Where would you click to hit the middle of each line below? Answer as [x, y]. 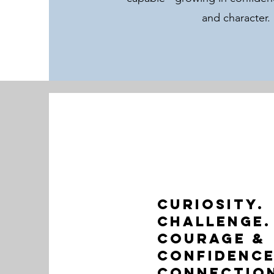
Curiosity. [211, 205]
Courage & [211, 239]
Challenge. [214, 222]
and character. [236, 18]
